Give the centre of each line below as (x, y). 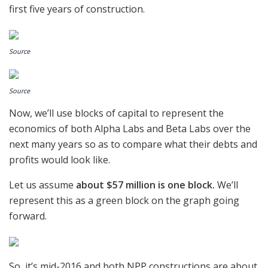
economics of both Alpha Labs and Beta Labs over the (130, 128)
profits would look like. (60, 159)
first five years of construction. (77, 9)
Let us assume (42, 185)
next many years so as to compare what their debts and (133, 144)
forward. (28, 216)
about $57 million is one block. (145, 185)
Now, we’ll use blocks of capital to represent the (116, 113)
